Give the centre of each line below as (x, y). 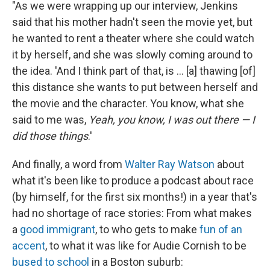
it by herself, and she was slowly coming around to (132, 55)
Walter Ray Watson (170, 164)
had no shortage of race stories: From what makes (132, 213)
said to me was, (50, 120)
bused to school (51, 262)
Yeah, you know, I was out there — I (172, 120)
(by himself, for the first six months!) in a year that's (135, 197)
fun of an (221, 229)
